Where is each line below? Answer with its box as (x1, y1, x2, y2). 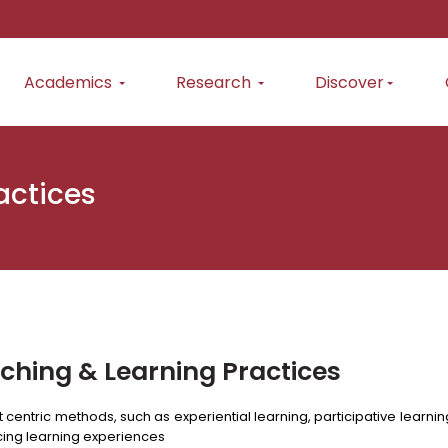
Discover (315, 70, 385, 94)
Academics (24, 70, 117, 94)
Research (176, 70, 256, 94)
